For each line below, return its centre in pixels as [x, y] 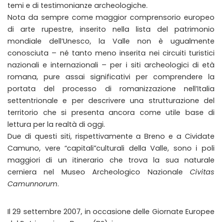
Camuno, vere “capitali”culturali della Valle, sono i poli [111, 148]
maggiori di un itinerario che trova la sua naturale [111, 160]
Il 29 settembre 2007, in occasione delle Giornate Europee [111, 212]
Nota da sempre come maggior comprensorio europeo [111, 17]
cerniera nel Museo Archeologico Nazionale [99, 172]
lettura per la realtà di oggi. [56, 124]
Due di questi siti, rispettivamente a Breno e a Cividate [111, 136]
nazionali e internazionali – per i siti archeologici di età [111, 65]
